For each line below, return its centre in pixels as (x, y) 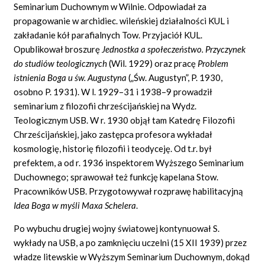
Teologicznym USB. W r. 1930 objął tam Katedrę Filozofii (125, 120)
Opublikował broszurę (58, 49)
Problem (213, 63)
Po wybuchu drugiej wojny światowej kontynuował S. (117, 228)
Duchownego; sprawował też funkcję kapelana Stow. (116, 177)
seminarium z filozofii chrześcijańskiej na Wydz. (105, 106)
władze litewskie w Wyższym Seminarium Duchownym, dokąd (132, 256)
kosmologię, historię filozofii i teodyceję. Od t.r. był (113, 148)
